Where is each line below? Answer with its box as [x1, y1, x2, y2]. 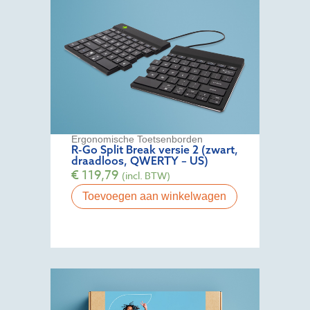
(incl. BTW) [122, 168, 171, 182]
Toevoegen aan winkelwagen [82, 190, 227, 202]
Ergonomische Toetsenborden [71, 133, 203, 145]
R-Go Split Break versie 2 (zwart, [71, 142, 239, 156]
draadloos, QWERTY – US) [71, 153, 209, 167]
